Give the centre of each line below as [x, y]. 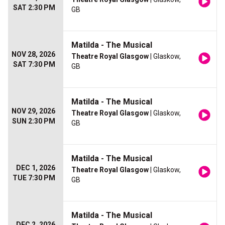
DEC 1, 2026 [36, 168]
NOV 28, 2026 [33, 54]
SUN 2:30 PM [34, 121]
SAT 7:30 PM [34, 64]
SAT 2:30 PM [34, 8]
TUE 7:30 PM [34, 178]
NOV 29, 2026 [33, 111]
